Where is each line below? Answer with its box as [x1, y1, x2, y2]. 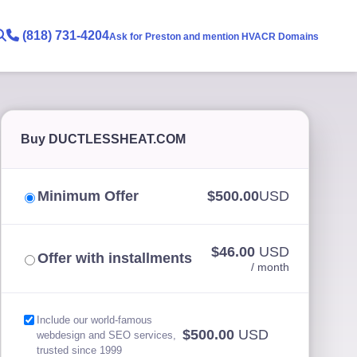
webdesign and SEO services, [37, 329, 177, 341]
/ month [251, 261, 289, 273]
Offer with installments [37, 250, 193, 266]
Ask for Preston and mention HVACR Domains [109, 31, 319, 42]
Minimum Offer [37, 188, 139, 204]
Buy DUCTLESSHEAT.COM [21, 132, 186, 146]
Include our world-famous [37, 314, 153, 326]
